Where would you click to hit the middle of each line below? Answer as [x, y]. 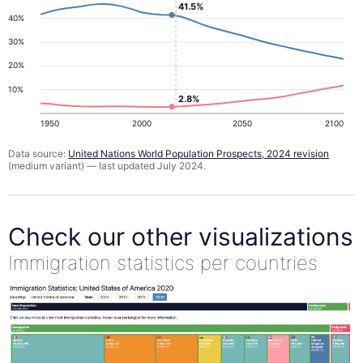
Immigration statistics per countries [163, 263]
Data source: [38, 154]
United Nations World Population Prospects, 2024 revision [199, 154]
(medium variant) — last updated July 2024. [107, 166]
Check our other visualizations [181, 236]
